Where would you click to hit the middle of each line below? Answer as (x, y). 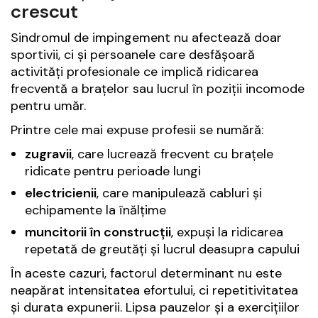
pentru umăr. (48, 106)
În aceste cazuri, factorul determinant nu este (146, 274)
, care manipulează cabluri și (179, 193)
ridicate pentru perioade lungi (113, 171)
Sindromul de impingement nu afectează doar (146, 38)
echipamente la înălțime (95, 210)
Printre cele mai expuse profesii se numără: (137, 130)
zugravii (48, 154)
